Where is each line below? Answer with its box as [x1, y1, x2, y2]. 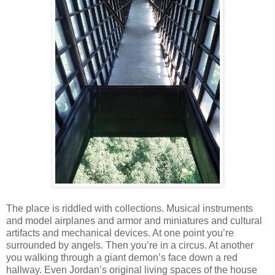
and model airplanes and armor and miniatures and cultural [6, 215, 262, 226]
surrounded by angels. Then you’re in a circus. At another [6, 239, 254, 250]
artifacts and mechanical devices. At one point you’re [6, 227, 234, 238]
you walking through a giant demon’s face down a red [6, 252, 238, 263]
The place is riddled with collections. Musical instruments [6, 203, 253, 214]
